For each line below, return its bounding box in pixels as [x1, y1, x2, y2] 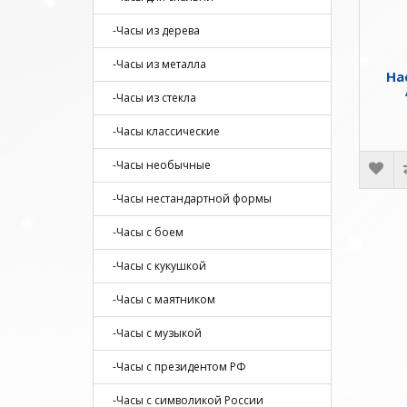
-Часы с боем [104, 223, 184, 240]
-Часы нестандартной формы [104, 190, 272, 206]
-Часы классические [104, 123, 220, 139]
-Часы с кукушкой [104, 257, 206, 273]
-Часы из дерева [104, 22, 200, 38]
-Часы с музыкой [104, 324, 202, 341]
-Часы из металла [104, 55, 206, 72]
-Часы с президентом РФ [104, 358, 246, 374]
